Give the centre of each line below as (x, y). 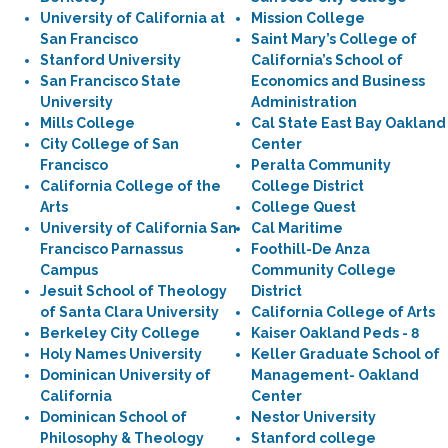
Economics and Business (338, 81)
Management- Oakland (335, 375)
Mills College (87, 123)
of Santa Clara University (129, 312)
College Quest (303, 207)
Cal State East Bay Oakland (348, 123)
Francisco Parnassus (111, 249)
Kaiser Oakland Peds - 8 (335, 333)
